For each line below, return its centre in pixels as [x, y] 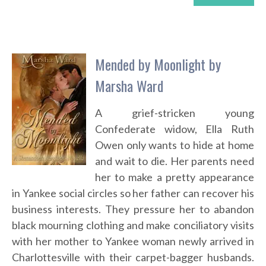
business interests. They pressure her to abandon [133, 209]
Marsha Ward [129, 86]
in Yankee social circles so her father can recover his [133, 193]
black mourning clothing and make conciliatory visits [133, 225]
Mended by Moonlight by [158, 64]
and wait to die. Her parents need [175, 161]
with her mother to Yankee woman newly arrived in [133, 241]
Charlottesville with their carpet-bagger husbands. [133, 257]
